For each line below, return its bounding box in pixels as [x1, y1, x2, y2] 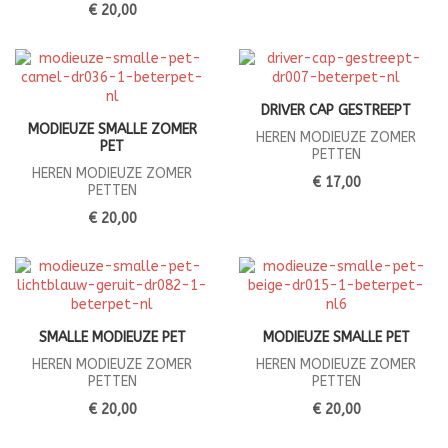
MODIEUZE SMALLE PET [262, 329, 410, 347]
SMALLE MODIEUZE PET [38, 329, 186, 347]
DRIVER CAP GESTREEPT [261, 102, 411, 120]
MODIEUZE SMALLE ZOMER [27, 121, 197, 139]
